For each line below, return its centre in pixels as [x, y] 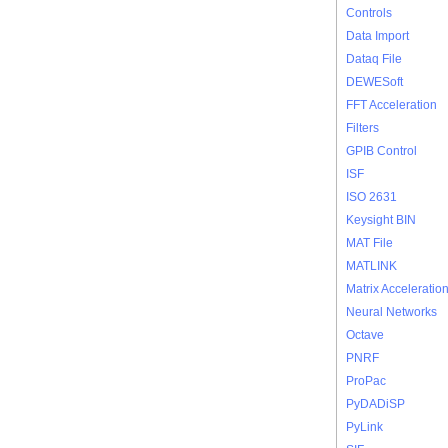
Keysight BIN [381, 220]
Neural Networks [391, 312]
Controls [369, 13]
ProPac [366, 381]
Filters [362, 128]
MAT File [369, 243]
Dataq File [374, 59]
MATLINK [371, 266]
